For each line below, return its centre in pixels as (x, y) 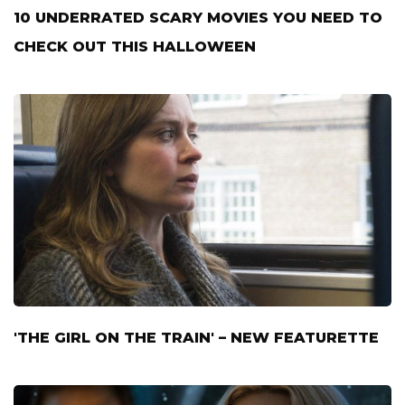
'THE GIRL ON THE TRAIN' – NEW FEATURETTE (196, 337)
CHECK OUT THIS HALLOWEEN (135, 47)
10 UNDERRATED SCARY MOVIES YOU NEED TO (198, 18)
